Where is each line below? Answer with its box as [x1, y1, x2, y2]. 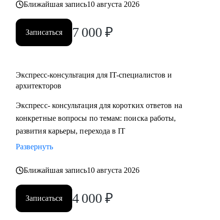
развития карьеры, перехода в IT [16, 127, 126, 135]
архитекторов [16, 82, 61, 90]
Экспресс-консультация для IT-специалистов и [16, 71, 172, 79]
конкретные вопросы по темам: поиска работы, [16, 114, 176, 122]
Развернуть [16, 142, 53, 151]
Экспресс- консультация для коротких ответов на [16, 101, 182, 110]
